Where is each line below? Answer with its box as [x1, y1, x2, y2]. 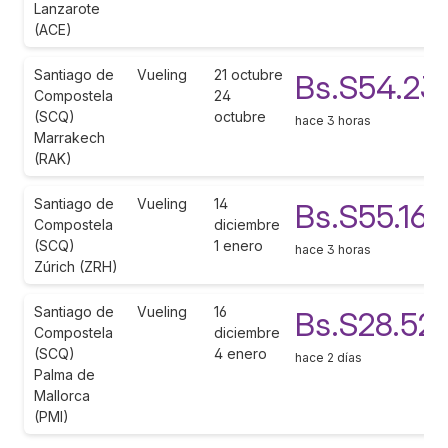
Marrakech [34, 128, 105, 146]
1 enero [214, 236, 263, 254]
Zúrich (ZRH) [34, 257, 118, 275]
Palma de [34, 365, 95, 383]
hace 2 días [295, 349, 362, 365]
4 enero [214, 344, 267, 362]
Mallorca [34, 386, 90, 404]
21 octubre [214, 65, 283, 83]
